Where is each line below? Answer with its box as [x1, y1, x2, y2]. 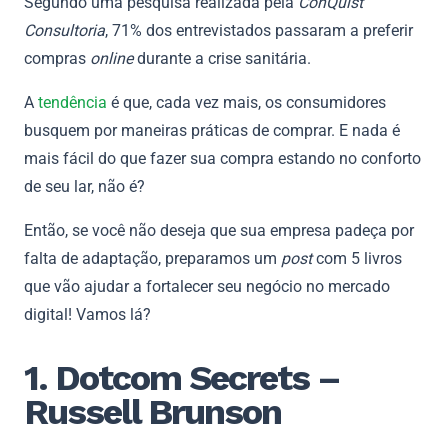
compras [24, 49, 90, 68]
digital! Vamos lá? [24, 305, 155, 324]
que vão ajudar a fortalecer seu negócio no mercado [24, 277, 390, 296]
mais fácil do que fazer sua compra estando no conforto [24, 149, 421, 168]
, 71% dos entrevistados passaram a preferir [105, 21, 413, 40]
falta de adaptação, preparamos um [24, 249, 281, 268]
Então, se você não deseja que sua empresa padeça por [24, 221, 414, 240]
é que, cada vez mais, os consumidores [107, 93, 386, 112]
